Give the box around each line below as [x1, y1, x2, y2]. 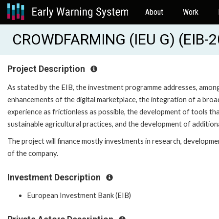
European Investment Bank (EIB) [27, 191, 131, 200]
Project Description [7, 64, 87, 74]
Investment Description [7, 172, 103, 182]
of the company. [7, 149, 58, 157]
